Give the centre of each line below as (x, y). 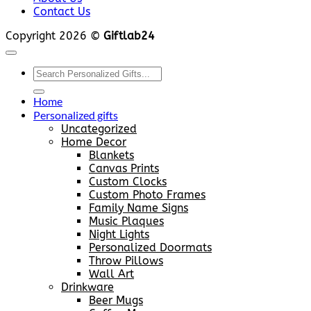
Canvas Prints (124, 169)
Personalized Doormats (150, 248)
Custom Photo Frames (147, 195)
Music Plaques (126, 221)
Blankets (111, 155)
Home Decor (94, 142)
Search (50, 73)
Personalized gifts (76, 115)
